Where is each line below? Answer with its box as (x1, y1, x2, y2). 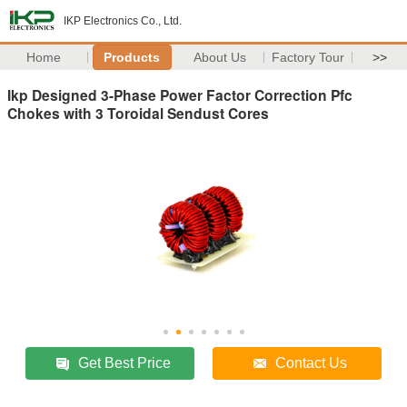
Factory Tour (272, 50, 345, 65)
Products (104, 50, 161, 65)
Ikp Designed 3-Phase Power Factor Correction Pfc (7, 84, 352, 105)
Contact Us (275, 354, 348, 371)
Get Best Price (78, 354, 172, 371)
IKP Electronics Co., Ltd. (64, 15, 182, 27)
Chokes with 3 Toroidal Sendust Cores (7, 102, 269, 124)
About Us (194, 50, 247, 65)
